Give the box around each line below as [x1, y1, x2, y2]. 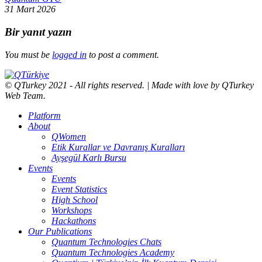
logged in [52, 49, 87, 60]
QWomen [51, 131, 86, 142]
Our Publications [28, 226, 92, 236]
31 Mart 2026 [5, 4, 56, 15]
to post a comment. [87, 49, 159, 60]
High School [51, 194, 98, 205]
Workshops [51, 205, 92, 215]
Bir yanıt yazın [5, 25, 72, 38]
